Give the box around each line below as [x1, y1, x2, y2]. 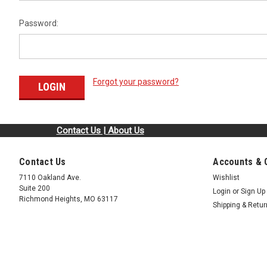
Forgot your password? [92, 77, 179, 86]
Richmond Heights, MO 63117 [19, 194, 118, 203]
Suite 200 [19, 184, 50, 193]
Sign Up [241, 187, 266, 195]
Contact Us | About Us [56, 125, 144, 136]
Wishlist [213, 173, 240, 182]
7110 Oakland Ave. [19, 173, 81, 182]
